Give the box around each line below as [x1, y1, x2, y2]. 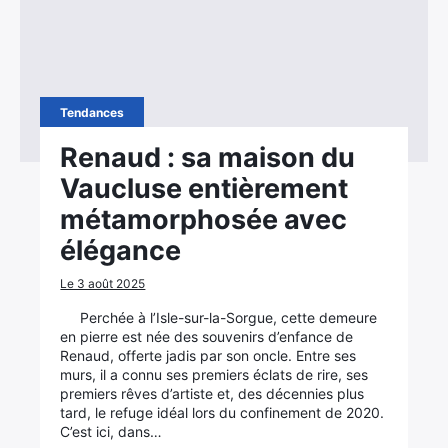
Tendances [60, 105, 125, 120]
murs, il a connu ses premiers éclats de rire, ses [60, 366, 369, 383]
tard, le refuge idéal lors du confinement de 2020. [60, 404, 385, 421]
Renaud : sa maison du [60, 141, 356, 174]
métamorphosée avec [60, 203, 348, 236]
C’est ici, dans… [60, 423, 163, 440]
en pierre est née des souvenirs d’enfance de [60, 328, 354, 345]
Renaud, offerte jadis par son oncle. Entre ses [60, 347, 357, 364]
